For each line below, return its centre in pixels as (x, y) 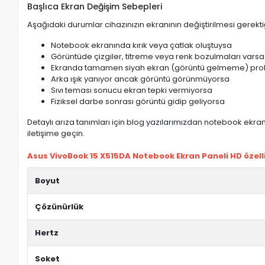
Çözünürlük (59, 207)
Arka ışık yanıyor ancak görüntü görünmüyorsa (140, 79)
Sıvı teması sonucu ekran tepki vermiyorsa (132, 91)
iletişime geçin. (56, 134)
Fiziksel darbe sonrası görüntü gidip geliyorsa (138, 102)
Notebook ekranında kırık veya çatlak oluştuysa (142, 46)
